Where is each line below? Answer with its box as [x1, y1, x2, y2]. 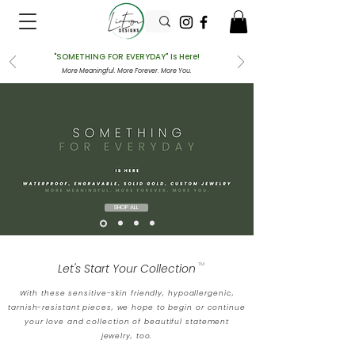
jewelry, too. [101, 330, 153, 341]
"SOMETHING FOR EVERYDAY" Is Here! [54, 50, 200, 63]
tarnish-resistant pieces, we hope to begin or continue [8, 302, 246, 312]
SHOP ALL [114, 202, 139, 212]
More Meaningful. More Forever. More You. [62, 66, 192, 75]
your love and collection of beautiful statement [24, 316, 230, 326]
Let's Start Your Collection [58, 260, 196, 277]
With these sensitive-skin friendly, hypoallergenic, [19, 288, 235, 298]
